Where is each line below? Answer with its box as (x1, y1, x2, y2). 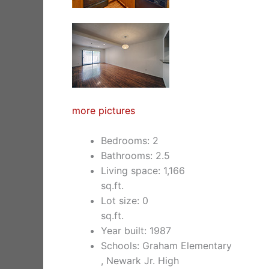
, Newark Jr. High (101, 255, 179, 267)
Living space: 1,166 (101, 165, 185, 177)
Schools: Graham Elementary (101, 240, 232, 252)
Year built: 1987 (101, 225, 171, 237)
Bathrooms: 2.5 (101, 150, 170, 162)
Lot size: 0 (101, 195, 148, 207)
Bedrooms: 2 (101, 134, 159, 147)
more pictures (72, 104, 135, 116)
